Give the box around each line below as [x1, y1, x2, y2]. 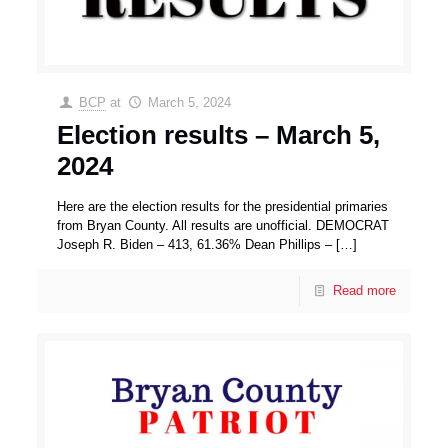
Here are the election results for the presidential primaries [57, 198, 389, 214]
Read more [332, 282, 396, 298]
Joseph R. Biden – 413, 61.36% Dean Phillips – [57, 236, 333, 252]
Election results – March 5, [57, 119, 381, 150]
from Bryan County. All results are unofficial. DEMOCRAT [57, 217, 390, 233]
